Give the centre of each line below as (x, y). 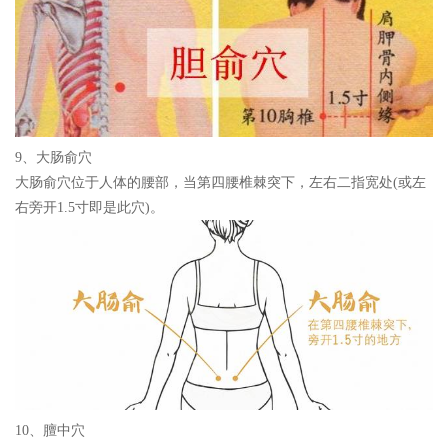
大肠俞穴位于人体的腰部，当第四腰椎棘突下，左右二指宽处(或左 (220, 182)
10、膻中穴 (50, 430)
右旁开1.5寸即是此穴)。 (89, 207)
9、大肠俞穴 (53, 157)
